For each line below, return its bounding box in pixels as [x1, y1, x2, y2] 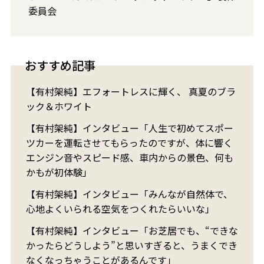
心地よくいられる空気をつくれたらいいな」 [25, 202, 214, 216]
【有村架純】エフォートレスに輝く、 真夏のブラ [25, 84, 236, 99]
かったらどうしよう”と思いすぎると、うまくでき [25, 238, 237, 253]
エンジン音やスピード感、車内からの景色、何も [25, 150, 233, 165]
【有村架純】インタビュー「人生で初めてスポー [25, 121, 233, 136]
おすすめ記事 [24, 57, 95, 74]
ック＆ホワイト [25, 99, 92, 114]
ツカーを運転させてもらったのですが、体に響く [25, 136, 233, 150]
